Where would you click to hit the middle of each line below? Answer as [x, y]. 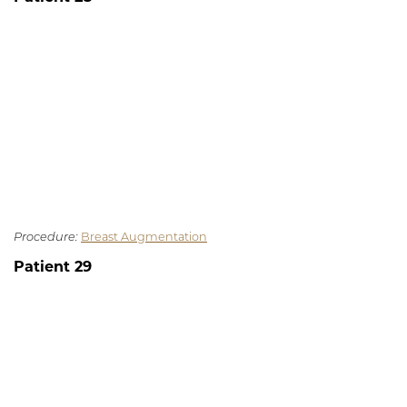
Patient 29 [53, 268]
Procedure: [46, 238]
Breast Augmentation [144, 238]
